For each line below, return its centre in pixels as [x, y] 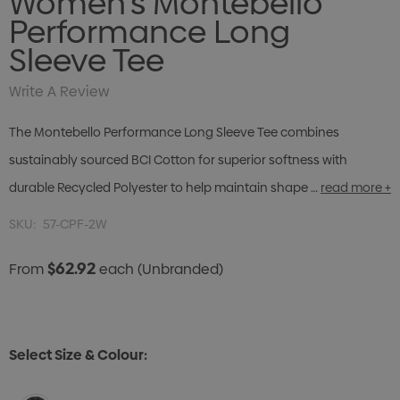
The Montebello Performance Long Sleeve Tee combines [174, 133]
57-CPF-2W [75, 225]
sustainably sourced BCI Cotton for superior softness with [178, 160]
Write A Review [59, 92]
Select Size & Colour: [78, 355]
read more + [356, 188]
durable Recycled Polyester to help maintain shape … [163, 188]
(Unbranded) [180, 270]
